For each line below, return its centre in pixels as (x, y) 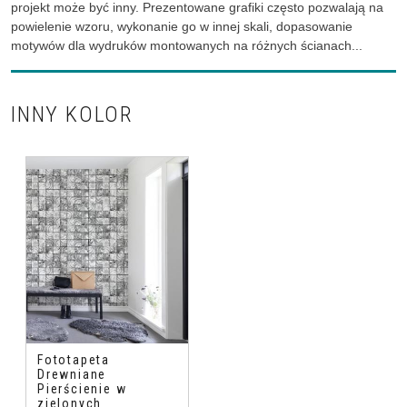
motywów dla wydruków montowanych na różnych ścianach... (187, 45)
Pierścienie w (82, 388)
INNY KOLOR (72, 114)
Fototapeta (74, 359)
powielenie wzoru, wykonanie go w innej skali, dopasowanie (182, 26)
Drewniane (72, 374)
